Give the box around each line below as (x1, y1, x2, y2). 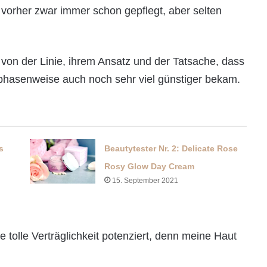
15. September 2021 (111, 176, 178, 185)
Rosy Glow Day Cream (104, 162, 194, 172)
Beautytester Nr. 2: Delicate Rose (104, 144, 238, 154)
